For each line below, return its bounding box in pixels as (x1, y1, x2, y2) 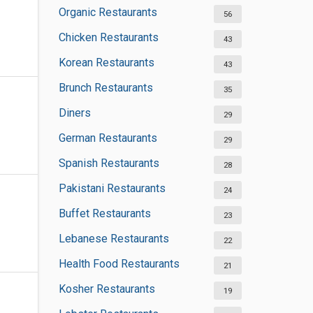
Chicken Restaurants (58, 31, 159, 44)
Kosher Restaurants (58, 282, 155, 296)
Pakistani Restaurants (58, 182, 166, 195)
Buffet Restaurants (58, 207, 151, 220)
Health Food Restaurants (58, 257, 180, 270)
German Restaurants (58, 131, 157, 145)
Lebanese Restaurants (58, 232, 169, 245)
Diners (58, 106, 91, 119)
